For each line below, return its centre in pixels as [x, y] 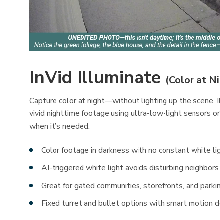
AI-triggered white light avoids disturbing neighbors [130, 168]
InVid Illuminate [97, 78]
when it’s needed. [60, 126]
